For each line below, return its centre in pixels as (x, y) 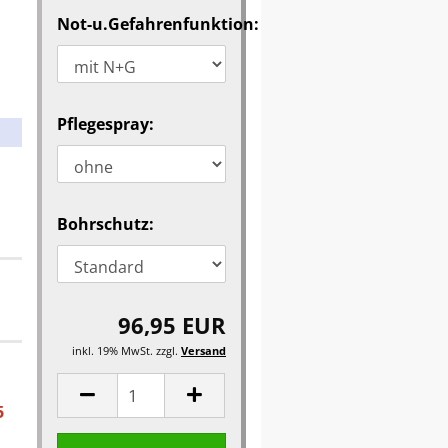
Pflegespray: (106, 124)
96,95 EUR (171, 325)
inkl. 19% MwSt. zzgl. (126, 350)
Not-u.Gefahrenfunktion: (158, 24)
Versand (203, 350)
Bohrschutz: (106, 224)
